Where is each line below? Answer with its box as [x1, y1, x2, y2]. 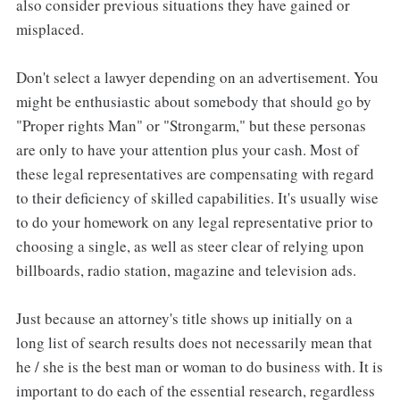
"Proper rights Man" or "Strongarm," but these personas [15, 114, 366, 136]
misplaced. [15, 18, 84, 39]
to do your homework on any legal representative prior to [15, 211, 373, 232]
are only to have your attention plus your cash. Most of [15, 138, 359, 160]
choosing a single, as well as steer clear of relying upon [15, 235, 364, 256]
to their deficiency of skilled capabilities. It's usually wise [15, 187, 379, 208]
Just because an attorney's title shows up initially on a [15, 307, 353, 329]
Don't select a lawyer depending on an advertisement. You [15, 66, 379, 87]
